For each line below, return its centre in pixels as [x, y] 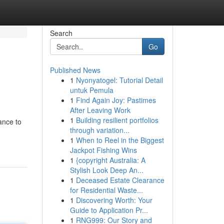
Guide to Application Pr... [109, 210]
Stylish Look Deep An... [106, 170]
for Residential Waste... [106, 190]
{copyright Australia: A [110, 160]
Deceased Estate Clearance [120, 180]
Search [61, 33]
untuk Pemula [91, 90]
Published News [75, 70]
